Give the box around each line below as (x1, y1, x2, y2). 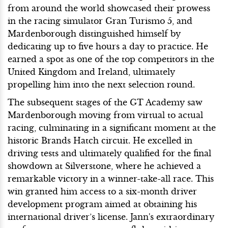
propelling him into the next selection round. (8, 79, 195, 90)
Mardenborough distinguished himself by (8, 28, 181, 39)
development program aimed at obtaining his (8, 199, 197, 210)
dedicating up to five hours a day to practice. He (8, 41, 208, 52)
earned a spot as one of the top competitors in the (8, 54, 214, 65)
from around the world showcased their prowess (8, 3, 210, 14)
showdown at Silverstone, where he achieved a (8, 161, 201, 172)
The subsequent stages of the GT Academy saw (8, 97, 203, 108)
